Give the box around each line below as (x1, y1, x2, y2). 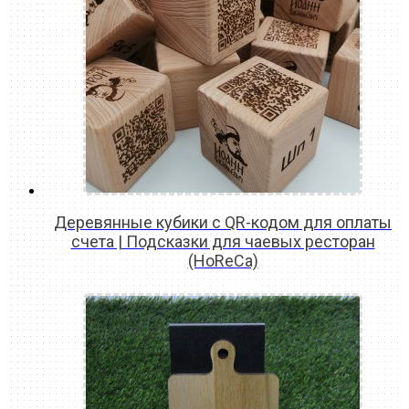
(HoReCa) (187, 250, 258, 270)
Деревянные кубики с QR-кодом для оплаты (54, 212, 392, 232)
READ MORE (184, 276, 261, 293)
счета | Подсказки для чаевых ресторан (70, 231, 375, 251)
